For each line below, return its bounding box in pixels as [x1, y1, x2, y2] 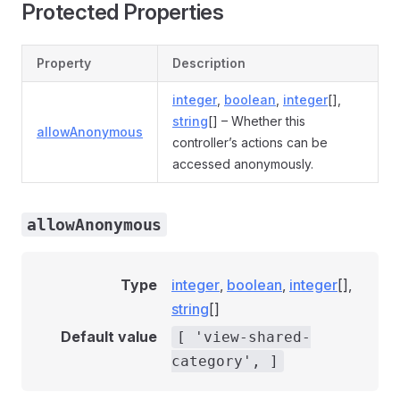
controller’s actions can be [172, 135, 328, 150]
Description [172, 55, 246, 71]
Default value [61, 328, 157, 346]
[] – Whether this [208, 113, 305, 129]
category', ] [171, 353, 279, 370]
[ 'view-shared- [177, 329, 311, 346]
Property [37, 55, 91, 71]
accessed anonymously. [172, 156, 313, 171]
